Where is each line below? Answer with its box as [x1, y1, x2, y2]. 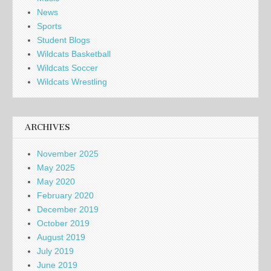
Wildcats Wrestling [37, 77, 107, 87]
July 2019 [37, 246, 74, 256]
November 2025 [37, 149, 99, 159]
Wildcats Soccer [37, 63, 98, 73]
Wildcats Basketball [37, 49, 111, 59]
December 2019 [37, 204, 99, 215]
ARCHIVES [25, 122, 70, 133]
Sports [37, 21, 62, 31]
